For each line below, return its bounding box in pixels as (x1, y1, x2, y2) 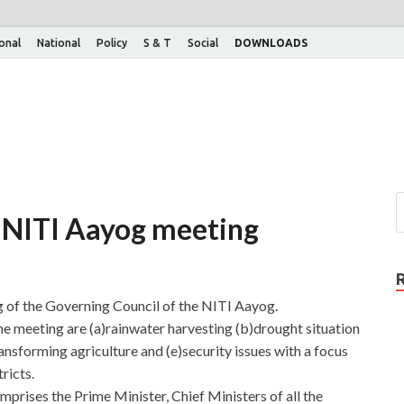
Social (188, 36, 218, 49)
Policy (96, 36, 127, 49)
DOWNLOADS (234, 36, 308, 49)
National (37, 36, 80, 49)
